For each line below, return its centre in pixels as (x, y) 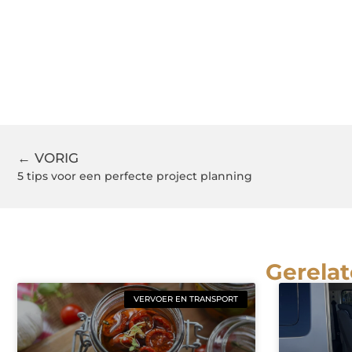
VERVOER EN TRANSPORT (185, 299)
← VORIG (48, 158)
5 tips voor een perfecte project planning (135, 176)
